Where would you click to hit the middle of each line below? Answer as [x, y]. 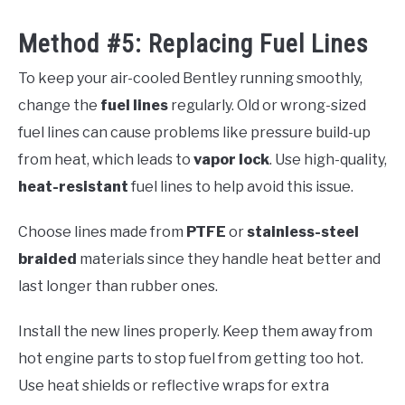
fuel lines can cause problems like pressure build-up [194, 133]
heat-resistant [73, 187]
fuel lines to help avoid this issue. [241, 187]
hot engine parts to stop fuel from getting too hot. [191, 359]
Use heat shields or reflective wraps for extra [174, 386]
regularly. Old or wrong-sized [267, 106]
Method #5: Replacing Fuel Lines [193, 44]
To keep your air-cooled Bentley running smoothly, [190, 79]
